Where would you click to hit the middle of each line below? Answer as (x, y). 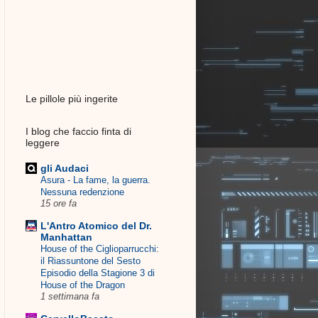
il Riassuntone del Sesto (91, 261)
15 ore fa (59, 203)
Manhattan (66, 237)
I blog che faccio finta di (78, 132)
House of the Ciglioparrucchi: (100, 248)
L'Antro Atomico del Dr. (96, 225)
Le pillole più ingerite (72, 99)
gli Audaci (65, 168)
